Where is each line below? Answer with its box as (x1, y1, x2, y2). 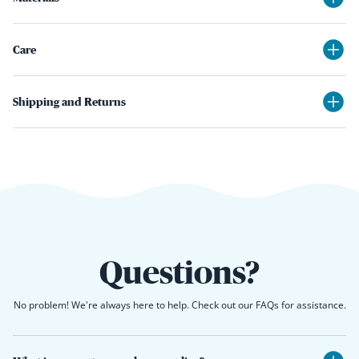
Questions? (99, 254, 260, 290)
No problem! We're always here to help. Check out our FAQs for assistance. (13, 298, 346, 312)
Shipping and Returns (13, 95, 126, 108)
